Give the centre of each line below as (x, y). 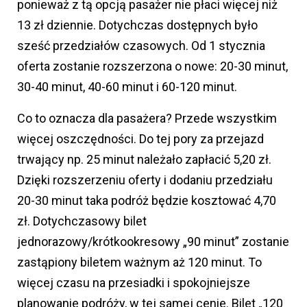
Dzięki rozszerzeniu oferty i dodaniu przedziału (145, 180)
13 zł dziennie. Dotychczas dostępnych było (137, 25)
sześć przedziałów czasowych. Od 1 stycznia (141, 46)
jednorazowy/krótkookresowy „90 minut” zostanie (153, 242)
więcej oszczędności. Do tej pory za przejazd (140, 139)
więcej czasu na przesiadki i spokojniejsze (134, 283)
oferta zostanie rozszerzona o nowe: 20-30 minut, (152, 66)
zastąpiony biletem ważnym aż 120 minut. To (139, 262)
